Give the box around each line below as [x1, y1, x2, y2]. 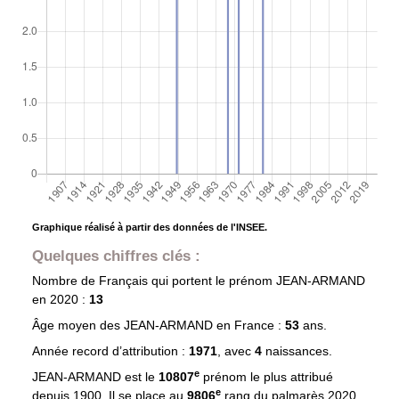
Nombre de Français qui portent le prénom [31, 273, 276, 289]
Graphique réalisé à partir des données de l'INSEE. [31, 222, 267, 233]
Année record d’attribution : [31, 344, 189, 359]
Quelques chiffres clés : [31, 247, 200, 265]
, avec [216, 344, 255, 359]
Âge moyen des [31, 318, 124, 333]
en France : [212, 318, 285, 333]
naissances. [265, 344, 332, 359]
